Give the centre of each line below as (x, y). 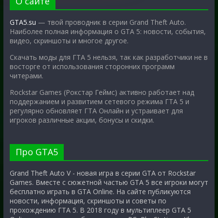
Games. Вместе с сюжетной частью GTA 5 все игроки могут (109, 182)
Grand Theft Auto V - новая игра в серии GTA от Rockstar (102, 173)
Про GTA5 (36, 152)
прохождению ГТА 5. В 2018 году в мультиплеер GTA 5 (100, 210)
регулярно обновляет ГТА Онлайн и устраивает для (96, 111)
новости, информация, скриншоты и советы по (88, 201)
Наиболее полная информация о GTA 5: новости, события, (108, 32)
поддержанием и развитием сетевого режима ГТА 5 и (99, 102)
